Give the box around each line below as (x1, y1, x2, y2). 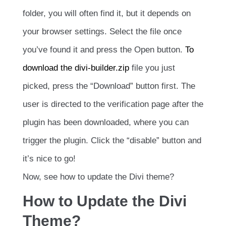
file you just (129, 63, 175, 73)
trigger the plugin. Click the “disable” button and (23, 135, 201, 145)
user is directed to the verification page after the (23, 99, 203, 109)
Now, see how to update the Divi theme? (23, 172, 174, 182)
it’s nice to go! (23, 153, 76, 163)
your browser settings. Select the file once (23, 26, 182, 36)
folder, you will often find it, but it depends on (23, 8, 191, 18)
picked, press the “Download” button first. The (23, 81, 195, 91)
